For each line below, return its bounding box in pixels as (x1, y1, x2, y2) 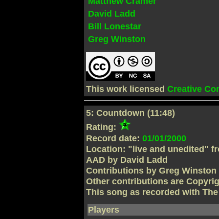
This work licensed (86, 84, 168, 94)
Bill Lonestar (88, 22, 142, 32)
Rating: (86, 122, 119, 132)
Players (88, 205, 120, 215)
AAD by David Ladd (86, 154, 168, 165)
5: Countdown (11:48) (86, 108, 175, 118)
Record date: (86, 133, 143, 143)
